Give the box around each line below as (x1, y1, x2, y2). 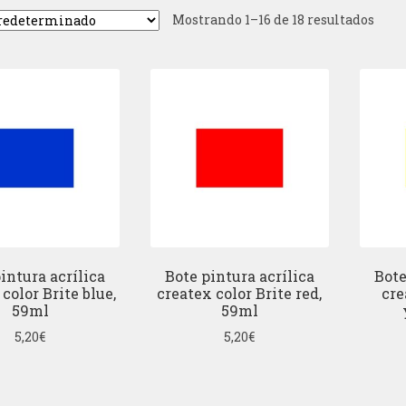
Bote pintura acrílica (164, 266, 314, 286)
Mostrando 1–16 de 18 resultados (171, 11, 374, 29)
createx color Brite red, (157, 284, 323, 304)
